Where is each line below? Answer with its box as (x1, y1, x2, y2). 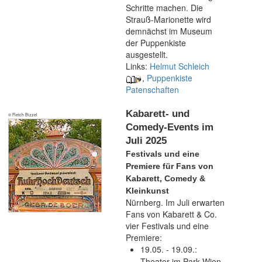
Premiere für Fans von (126, 161, 213, 171)
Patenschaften (126, 84, 179, 95)
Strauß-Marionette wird (126, 13, 211, 25)
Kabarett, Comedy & (126, 174, 205, 183)
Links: (126, 60, 150, 72)
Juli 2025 (126, 135, 167, 146)
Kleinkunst (126, 186, 169, 195)
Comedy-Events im (126, 122, 213, 133)
